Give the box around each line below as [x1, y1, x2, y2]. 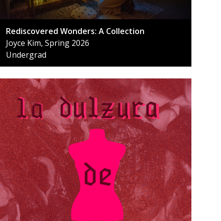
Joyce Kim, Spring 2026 [6, 37, 89, 49]
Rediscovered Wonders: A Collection [6, 26, 145, 37]
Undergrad [6, 49, 46, 61]
